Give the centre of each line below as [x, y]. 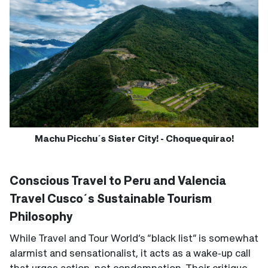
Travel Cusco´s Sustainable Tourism [111, 198]
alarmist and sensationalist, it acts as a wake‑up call [130, 252]
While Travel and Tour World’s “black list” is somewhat [134, 237]
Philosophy [41, 216]
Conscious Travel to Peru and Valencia [118, 180]
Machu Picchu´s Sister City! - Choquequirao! [134, 138]
